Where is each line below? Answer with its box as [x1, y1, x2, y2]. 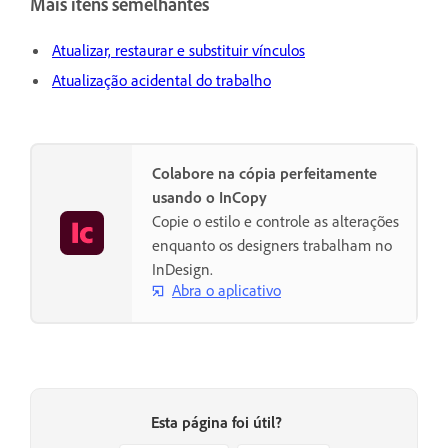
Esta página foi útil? [150, 412, 282, 433]
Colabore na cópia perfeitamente [152, 162, 377, 183]
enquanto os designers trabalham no [152, 234, 392, 255]
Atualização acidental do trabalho [52, 69, 271, 90]
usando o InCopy [152, 186, 267, 207]
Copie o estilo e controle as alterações [152, 210, 399, 231]
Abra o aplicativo [172, 280, 281, 301]
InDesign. [152, 258, 213, 279]
